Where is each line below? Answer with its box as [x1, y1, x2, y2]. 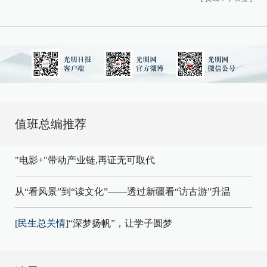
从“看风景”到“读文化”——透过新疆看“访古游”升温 [15, 187, 231, 197]
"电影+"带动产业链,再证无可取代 [15, 155, 155, 165]
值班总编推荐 [15, 117, 86, 131]
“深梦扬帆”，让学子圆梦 [69, 218, 172, 228]
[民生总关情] [15, 218, 69, 228]
